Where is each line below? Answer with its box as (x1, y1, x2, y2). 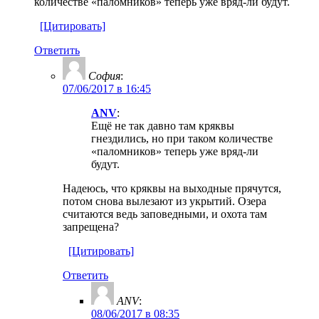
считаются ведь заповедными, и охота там (63, 207, 267, 220)
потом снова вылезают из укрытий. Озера (63, 194, 266, 207)
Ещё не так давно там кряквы (91, 119, 234, 132)
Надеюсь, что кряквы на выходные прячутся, (63, 182, 281, 194)
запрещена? (63, 220, 119, 233)
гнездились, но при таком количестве (91, 132, 273, 145)
